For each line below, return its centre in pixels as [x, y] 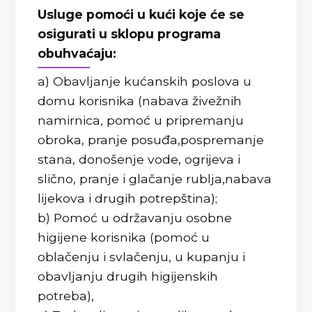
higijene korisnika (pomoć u [124, 237]
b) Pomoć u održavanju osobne [135, 218]
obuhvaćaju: [77, 53]
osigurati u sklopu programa [130, 34]
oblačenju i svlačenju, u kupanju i [142, 257]
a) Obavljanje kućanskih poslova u [145, 81]
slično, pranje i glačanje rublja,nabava [155, 179]
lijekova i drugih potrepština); [128, 198]
